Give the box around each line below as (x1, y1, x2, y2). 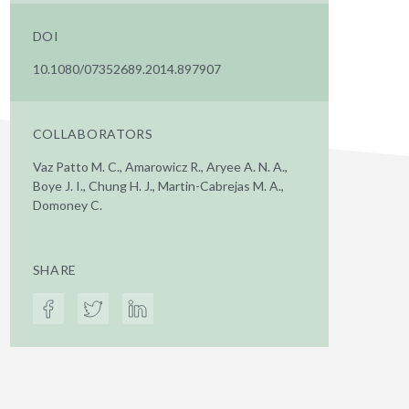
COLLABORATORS (32, 126, 153, 142)
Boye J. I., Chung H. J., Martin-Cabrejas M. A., (32, 178, 284, 194)
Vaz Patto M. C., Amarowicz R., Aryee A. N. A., (32, 159, 288, 174)
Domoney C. (32, 197, 102, 213)
